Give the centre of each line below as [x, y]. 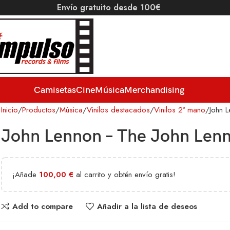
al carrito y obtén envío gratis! [124, 175]
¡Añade [26, 175]
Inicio [9, 110]
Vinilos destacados [118, 110]
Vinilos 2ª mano [180, 110]
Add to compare [42, 206]
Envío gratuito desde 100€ [109, 7]
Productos [39, 110]
